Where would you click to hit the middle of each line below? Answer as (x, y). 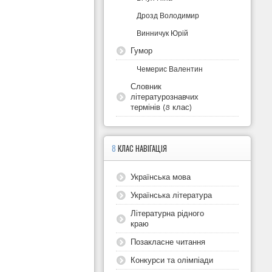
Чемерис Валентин (170, 69)
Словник (146, 86)
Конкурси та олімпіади (172, 260)
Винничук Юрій (163, 33)
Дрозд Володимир (168, 15)
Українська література (172, 195)
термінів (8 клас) (161, 107)
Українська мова (161, 176)
